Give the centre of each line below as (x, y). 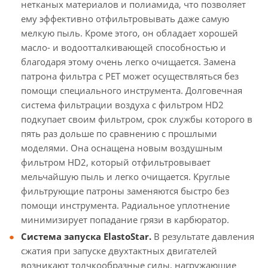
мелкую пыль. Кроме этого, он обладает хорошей (130, 33)
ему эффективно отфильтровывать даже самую (125, 19)
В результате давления (203, 236)
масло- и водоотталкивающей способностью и (124, 47)
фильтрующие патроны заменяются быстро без (125, 191)
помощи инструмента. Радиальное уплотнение (125, 205)
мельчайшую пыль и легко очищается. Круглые (125, 176)
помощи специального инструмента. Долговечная (132, 90)
